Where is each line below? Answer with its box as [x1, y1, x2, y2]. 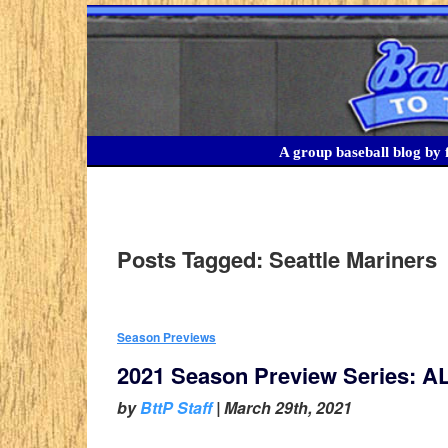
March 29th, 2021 [224, 396, 352, 420]
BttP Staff [140, 396, 212, 420]
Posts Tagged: [117, 243, 263, 276]
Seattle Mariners [263, 243, 437, 276]
